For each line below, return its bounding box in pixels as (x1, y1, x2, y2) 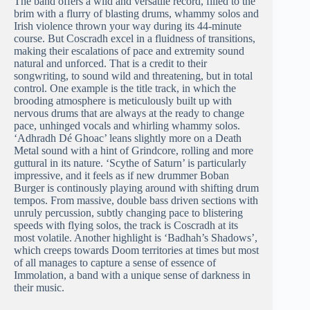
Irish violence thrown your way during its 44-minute (14, 20, 241, 33)
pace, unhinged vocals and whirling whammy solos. (14, 120, 240, 132)
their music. (14, 282, 64, 294)
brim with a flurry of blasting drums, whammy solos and (14, 8, 259, 20)
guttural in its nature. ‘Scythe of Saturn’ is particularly (14, 157, 246, 170)
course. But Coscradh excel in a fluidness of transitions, (14, 33, 255, 45)
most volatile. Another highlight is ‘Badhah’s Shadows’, (14, 232, 257, 244)
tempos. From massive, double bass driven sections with (14, 194, 258, 207)
